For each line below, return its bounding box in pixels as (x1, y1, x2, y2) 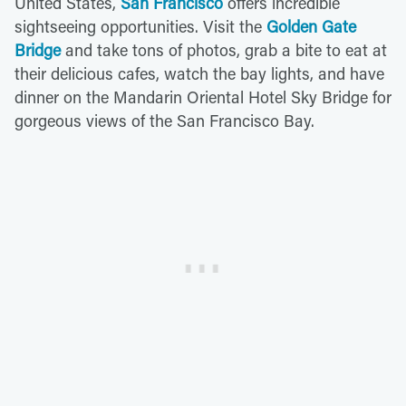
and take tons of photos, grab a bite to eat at (61, 38, 387, 61)
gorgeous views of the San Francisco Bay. (14, 109, 314, 131)
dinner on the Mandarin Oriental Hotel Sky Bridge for (14, 85, 391, 108)
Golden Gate (266, 14, 356, 37)
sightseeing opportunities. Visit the (14, 14, 266, 37)
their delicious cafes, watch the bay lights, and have (14, 62, 384, 84)
